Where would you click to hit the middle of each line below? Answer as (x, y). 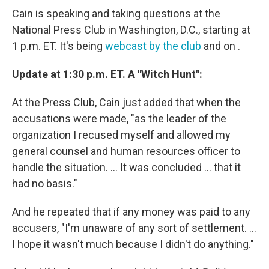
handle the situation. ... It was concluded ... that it (126, 167)
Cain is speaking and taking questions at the (116, 14)
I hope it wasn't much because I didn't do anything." (133, 244)
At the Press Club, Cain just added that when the (126, 102)
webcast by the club (153, 46)
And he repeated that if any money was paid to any (131, 212)
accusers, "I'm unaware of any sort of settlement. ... (134, 228)
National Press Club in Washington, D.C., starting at (131, 30)
